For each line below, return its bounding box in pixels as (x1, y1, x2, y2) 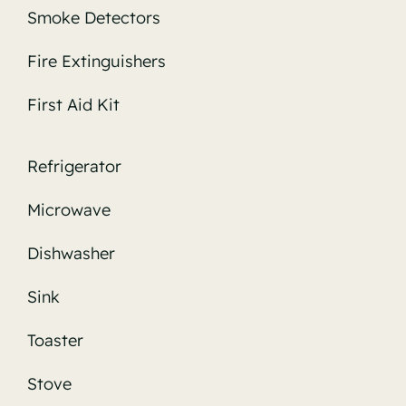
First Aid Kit (26, 93, 120, 115)
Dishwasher (26, 242, 115, 264)
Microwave (26, 198, 111, 220)
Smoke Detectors (26, 6, 160, 28)
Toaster (26, 329, 83, 351)
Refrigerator (26, 155, 121, 177)
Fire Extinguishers (26, 50, 166, 72)
